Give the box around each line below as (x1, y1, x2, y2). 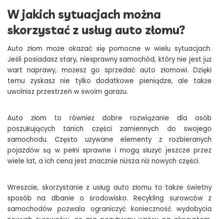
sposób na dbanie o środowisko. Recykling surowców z (7, 194, 212, 203)
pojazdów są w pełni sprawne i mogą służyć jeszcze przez (7, 146, 212, 155)
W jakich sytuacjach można (7, 7, 161, 22)
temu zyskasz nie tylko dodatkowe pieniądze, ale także (7, 76, 212, 86)
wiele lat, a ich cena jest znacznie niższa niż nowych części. (7, 156, 200, 166)
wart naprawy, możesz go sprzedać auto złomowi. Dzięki (7, 66, 212, 75)
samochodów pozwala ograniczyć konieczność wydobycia (7, 204, 212, 214)
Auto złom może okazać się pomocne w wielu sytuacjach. (7, 44, 212, 54)
